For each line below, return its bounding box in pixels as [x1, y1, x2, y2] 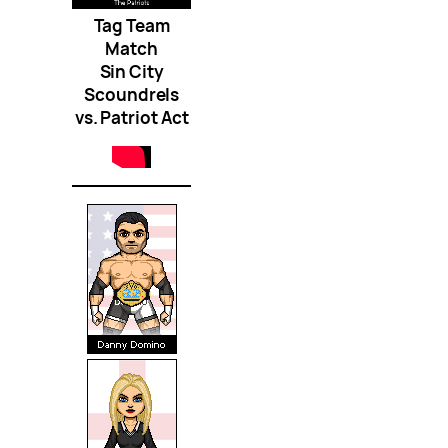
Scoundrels [84, 82, 180, 106]
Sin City [99, 59, 164, 83]
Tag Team [93, 13, 170, 37]
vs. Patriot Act [74, 105, 189, 129]
